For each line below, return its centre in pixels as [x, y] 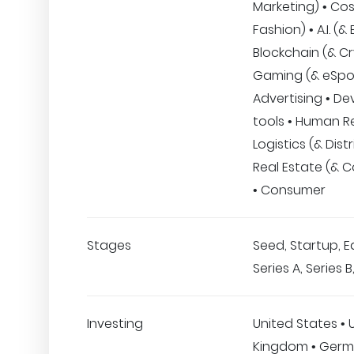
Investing [115, 324]
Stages [109, 245]
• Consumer [289, 190]
